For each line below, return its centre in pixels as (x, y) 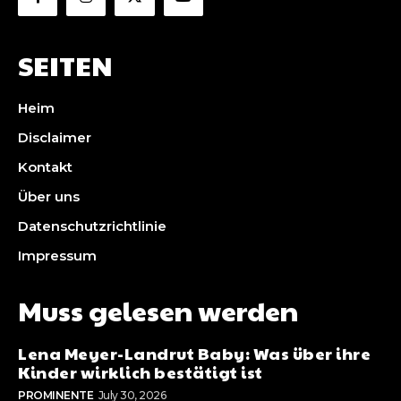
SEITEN (65, 65)
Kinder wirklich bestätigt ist (141, 372)
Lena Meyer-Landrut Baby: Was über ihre (194, 354)
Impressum (57, 256)
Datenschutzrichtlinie (92, 226)
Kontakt (45, 167)
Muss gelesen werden (158, 311)
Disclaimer (55, 138)
